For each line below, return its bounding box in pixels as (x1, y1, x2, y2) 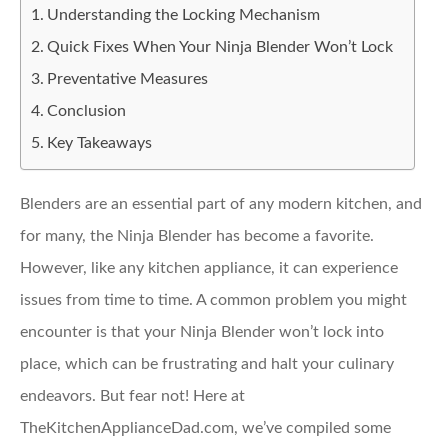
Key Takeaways (47, 135, 153, 151)
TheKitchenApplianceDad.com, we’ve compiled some (20, 420, 391, 436)
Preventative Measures (47, 71, 209, 87)
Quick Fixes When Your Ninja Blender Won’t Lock (47, 39, 394, 55)
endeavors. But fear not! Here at (20, 388, 245, 404)
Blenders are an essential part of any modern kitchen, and (20, 196, 422, 212)
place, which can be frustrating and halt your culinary (20, 356, 394, 372)
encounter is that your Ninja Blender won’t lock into (20, 324, 384, 340)
